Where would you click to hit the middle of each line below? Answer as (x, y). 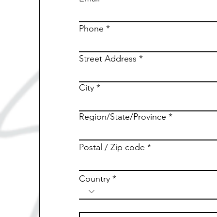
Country (95, 179)
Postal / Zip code (112, 147)
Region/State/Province (123, 117)
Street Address (108, 59)
